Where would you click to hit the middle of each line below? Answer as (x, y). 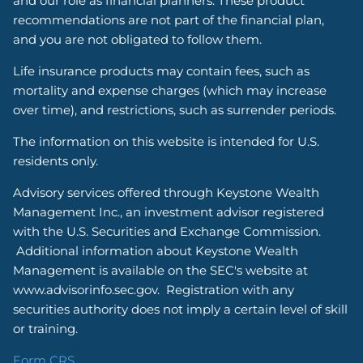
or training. (47, 328)
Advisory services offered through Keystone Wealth (167, 192)
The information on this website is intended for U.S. (167, 141)
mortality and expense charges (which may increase (170, 90)
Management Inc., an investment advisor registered (169, 211)
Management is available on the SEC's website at (161, 270)
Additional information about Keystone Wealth (156, 250)
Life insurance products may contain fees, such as (162, 70)
